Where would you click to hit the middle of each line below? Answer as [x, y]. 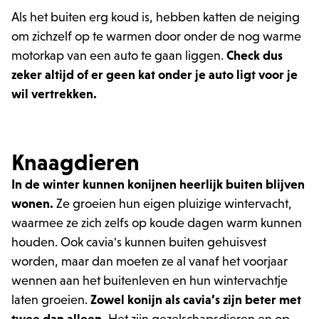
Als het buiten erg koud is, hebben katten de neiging [156, 17]
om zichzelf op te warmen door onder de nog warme [156, 36]
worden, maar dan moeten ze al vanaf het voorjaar [150, 261]
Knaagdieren [75, 162]
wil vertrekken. [54, 94]
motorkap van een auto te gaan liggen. [119, 56]
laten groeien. [51, 300]
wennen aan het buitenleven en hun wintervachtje [150, 281]
